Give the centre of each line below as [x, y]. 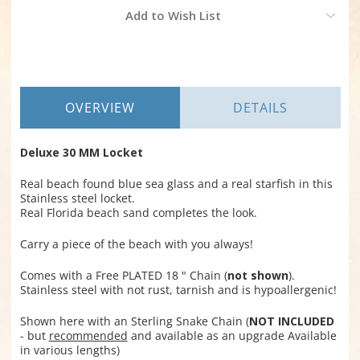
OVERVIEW [100, 108]
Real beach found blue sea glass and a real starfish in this [176, 184]
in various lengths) [70, 350]
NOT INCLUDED [291, 321]
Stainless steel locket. [77, 198]
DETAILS [260, 108]
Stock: [35, 23]
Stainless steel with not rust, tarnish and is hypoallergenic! [178, 290]
